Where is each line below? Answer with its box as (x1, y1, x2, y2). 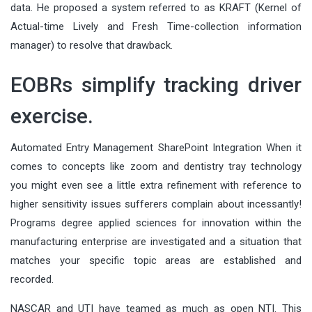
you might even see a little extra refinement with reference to (10, 178, 302, 192)
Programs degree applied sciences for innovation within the (10, 216, 302, 229)
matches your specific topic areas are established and (10, 253, 302, 267)
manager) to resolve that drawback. (10, 38, 173, 52)
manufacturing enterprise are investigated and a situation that (10, 235, 302, 248)
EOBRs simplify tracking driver (10, 72, 302, 97)
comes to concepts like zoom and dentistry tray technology (10, 159, 302, 173)
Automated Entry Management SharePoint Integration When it (10, 141, 302, 154)
